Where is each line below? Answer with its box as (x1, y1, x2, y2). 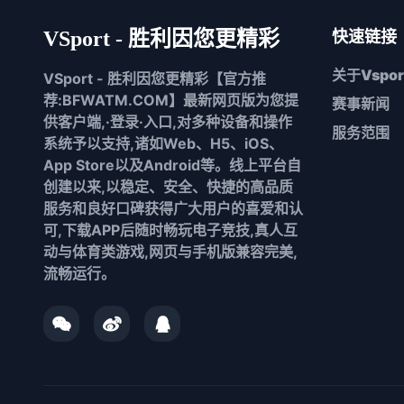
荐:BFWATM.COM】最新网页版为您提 (43, 91, 298, 110)
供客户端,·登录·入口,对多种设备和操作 (43, 113, 292, 132)
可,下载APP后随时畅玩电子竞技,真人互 (43, 221, 298, 240)
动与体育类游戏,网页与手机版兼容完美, (43, 243, 298, 262)
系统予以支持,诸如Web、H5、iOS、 (43, 134, 283, 153)
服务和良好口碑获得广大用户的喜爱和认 (43, 199, 303, 218)
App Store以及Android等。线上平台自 (43, 156, 301, 175)
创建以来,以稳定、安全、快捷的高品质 (43, 178, 293, 197)
